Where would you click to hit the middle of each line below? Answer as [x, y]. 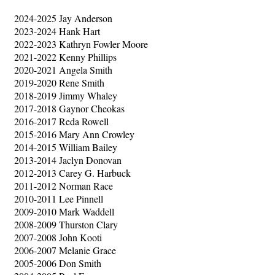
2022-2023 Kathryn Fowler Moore [81, 44]
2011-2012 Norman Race [64, 186]
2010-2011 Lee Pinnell [59, 199]
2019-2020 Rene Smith [59, 83]
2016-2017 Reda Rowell [61, 121]
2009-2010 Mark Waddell [64, 211]
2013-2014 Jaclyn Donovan [68, 160]
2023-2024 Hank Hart [57, 31]
